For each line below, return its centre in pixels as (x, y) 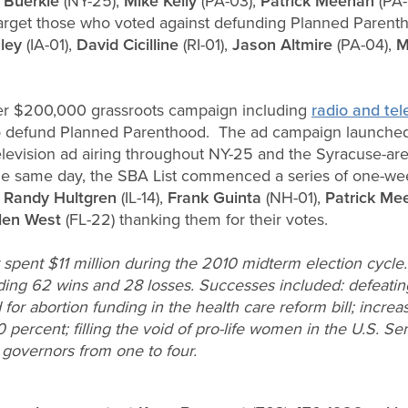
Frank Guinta (214, 197)
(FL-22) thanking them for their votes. (194, 219)
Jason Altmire (285, 44)
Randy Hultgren (60, 197)
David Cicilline (125, 44)
